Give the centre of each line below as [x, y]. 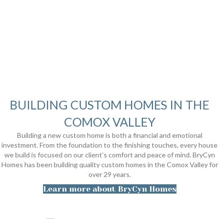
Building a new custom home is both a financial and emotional [109, 135]
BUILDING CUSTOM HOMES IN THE [109, 105]
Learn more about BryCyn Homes [109, 189]
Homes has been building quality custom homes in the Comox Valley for [109, 165]
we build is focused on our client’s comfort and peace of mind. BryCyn [109, 155]
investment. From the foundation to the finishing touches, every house [109, 145]
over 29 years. [109, 175]
